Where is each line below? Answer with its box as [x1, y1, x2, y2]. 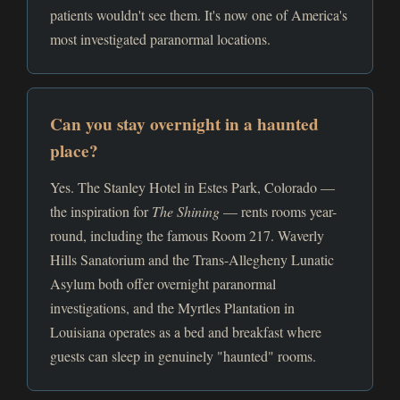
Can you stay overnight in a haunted [50, 112, 319, 137]
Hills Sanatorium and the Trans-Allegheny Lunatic [50, 250, 334, 269]
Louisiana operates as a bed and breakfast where [50, 322, 321, 341]
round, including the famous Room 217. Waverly [50, 226, 324, 245]
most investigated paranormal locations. [50, 29, 271, 48]
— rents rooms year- [220, 202, 337, 221]
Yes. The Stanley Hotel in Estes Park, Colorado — [50, 178, 335, 196]
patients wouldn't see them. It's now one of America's [50, 5, 347, 24]
